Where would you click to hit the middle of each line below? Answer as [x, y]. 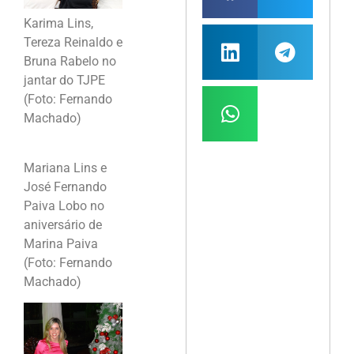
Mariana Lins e [65, 168]
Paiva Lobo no [64, 205]
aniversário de [63, 224]
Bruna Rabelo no [70, 62]
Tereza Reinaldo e [73, 43]
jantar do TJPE [64, 81]
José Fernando [65, 186]
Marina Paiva [61, 243]
